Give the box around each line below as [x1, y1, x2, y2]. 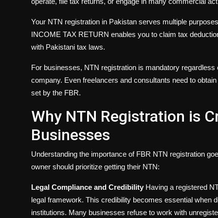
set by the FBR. [31, 89, 81, 97]
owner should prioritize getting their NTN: [31, 163, 160, 171]
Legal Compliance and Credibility [31, 183, 144, 192]
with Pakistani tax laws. [31, 43, 105, 52]
